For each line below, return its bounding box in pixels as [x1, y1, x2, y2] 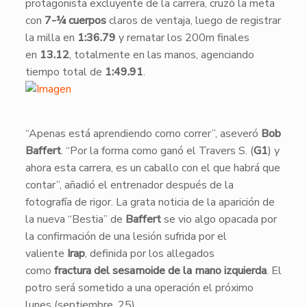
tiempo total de [25, 64, 105, 79]
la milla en [25, 30, 77, 45]
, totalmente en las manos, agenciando [69, 47, 254, 62]
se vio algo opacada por [160, 212, 277, 227]
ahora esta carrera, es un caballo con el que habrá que [25, 160, 280, 175]
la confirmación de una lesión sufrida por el [25, 229, 227, 244]
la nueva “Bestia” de [25, 212, 125, 227]
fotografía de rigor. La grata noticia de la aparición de [25, 195, 275, 210]
